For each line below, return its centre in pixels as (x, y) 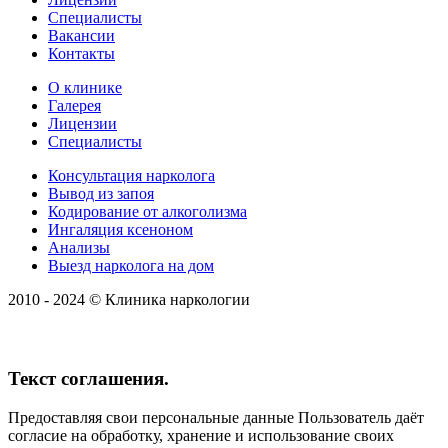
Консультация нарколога (131, 176)
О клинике (85, 88)
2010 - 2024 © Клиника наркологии (129, 300)
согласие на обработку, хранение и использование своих (201, 435)
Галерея (74, 106)
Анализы (79, 248)
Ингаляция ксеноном (120, 230)
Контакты (81, 54)
